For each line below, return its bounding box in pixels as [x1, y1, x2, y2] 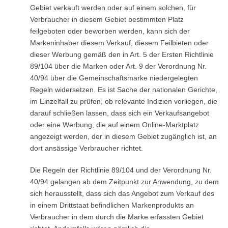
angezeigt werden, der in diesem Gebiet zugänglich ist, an [30, 132, 217, 140]
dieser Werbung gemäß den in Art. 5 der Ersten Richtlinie [30, 50, 214, 59]
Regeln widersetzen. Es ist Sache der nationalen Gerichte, [30, 85, 217, 94]
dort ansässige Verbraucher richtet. [30, 144, 143, 152]
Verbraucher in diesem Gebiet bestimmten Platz [30, 15, 184, 23]
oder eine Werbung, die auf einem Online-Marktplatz [30, 121, 199, 129]
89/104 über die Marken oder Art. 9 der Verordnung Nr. [30, 62, 207, 70]
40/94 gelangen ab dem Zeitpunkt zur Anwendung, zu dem [30, 178, 219, 186]
